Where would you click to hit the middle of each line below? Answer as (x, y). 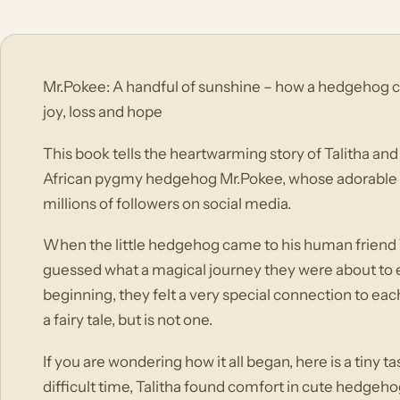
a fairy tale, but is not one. (128, 320)
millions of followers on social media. (167, 203)
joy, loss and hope (103, 112)
